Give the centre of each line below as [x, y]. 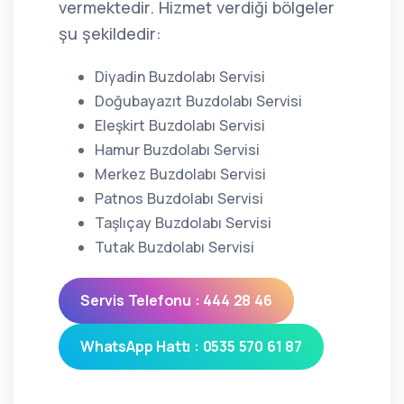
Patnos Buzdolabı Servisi [179, 198]
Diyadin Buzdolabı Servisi [180, 77]
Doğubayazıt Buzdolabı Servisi [198, 101]
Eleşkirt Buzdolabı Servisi [180, 125]
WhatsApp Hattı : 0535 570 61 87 [191, 346]
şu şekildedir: [110, 33]
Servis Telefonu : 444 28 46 [176, 300]
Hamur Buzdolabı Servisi [177, 150]
